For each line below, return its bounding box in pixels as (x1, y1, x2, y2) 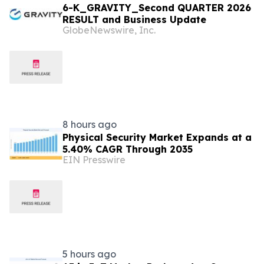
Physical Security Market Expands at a (62, 131, 252, 143)
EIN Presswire (62, 154, 126, 166)
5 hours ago (62, 248, 116, 260)
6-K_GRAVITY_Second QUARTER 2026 (62, 2, 251, 14)
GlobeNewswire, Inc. (62, 24, 156, 36)
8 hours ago (62, 118, 117, 130)
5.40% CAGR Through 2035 (62, 143, 193, 155)
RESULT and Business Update (62, 14, 206, 25)
